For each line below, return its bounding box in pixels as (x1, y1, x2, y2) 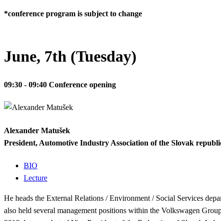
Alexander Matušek (4, 126, 70, 135)
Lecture (24, 174, 47, 183)
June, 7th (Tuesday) (4, 47, 137, 66)
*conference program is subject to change (4, 9, 142, 18)
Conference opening (49, 80, 116, 89)
